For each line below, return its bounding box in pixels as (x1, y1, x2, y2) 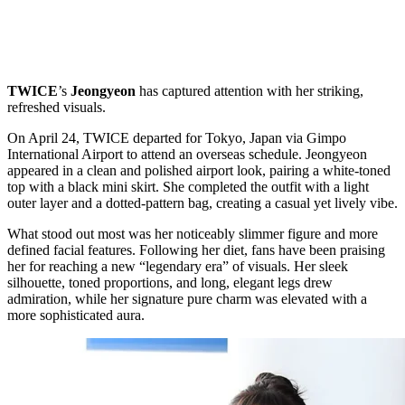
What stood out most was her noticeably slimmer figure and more (7, 225, 378, 241)
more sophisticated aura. (7, 306, 145, 323)
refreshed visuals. (7, 99, 106, 115)
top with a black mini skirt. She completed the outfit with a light (7, 178, 369, 194)
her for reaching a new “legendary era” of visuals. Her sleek (7, 258, 348, 274)
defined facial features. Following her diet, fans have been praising (7, 241, 385, 258)
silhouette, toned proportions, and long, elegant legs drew (7, 274, 333, 290)
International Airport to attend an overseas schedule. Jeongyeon (7, 146, 367, 162)
